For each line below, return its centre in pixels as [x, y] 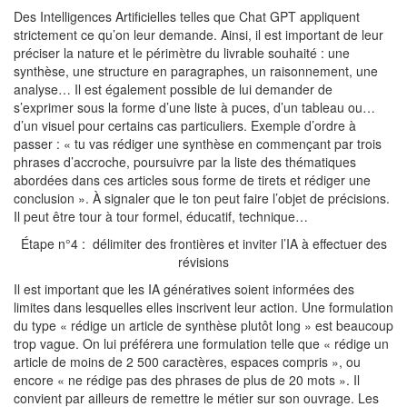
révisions [203, 262]
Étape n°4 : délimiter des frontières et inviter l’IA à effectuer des [203, 243]
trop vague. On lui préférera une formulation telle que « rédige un [201, 343]
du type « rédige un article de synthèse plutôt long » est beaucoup [203, 325]
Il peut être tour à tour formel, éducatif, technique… [161, 216]
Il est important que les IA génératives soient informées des [184, 289]
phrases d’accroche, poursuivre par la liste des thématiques [185, 162]
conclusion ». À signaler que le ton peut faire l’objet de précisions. [202, 198]
